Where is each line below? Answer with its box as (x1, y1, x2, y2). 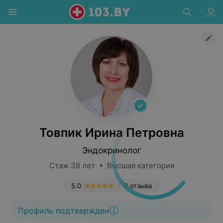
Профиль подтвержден (18, 206, 109, 216)
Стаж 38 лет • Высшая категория (49, 161, 174, 170)
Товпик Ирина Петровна (39, 125, 184, 140)
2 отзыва (124, 182, 152, 190)
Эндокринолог (82, 145, 141, 155)
